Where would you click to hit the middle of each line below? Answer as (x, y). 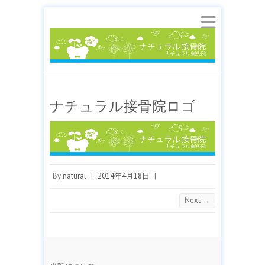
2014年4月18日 (124, 176)
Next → (197, 201)
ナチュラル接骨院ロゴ (123, 106)
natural (75, 176)
